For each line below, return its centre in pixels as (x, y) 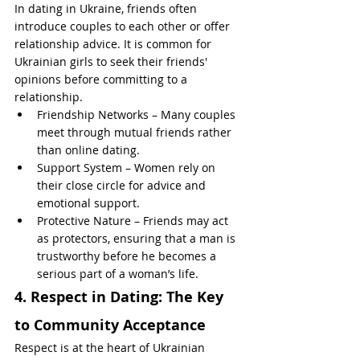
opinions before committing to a (102, 79)
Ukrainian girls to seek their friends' (112, 61)
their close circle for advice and (123, 185)
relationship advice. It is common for (115, 44)
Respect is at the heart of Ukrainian (111, 348)
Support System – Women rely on (128, 168)
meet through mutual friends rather (136, 132)
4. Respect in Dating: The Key (121, 297)
